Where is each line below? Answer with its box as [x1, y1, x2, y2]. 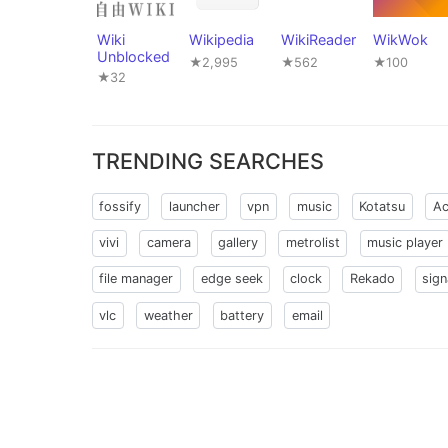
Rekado [349, 271, 395, 287]
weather [143, 307, 193, 323]
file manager [99, 271, 174, 287]
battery [220, 307, 265, 323]
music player [367, 235, 444, 251]
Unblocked [97, 48, 170, 66]
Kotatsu [359, 198, 406, 214]
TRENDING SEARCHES [92, 147, 324, 174]
